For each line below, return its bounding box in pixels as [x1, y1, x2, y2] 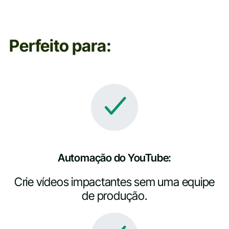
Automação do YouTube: [57, 151, 172, 164]
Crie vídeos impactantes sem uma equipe [14, 175, 215, 190]
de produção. [82, 189, 147, 203]
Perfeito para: [9, 36, 111, 56]
